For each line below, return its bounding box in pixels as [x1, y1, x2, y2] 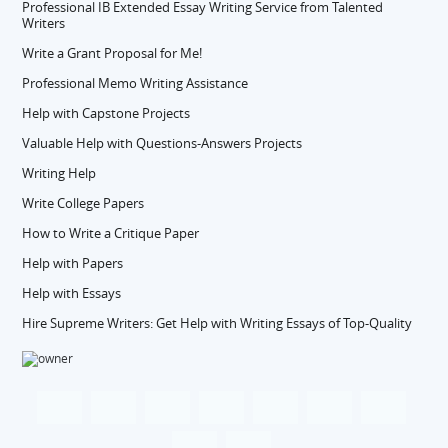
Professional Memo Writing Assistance [22, 74, 249, 92]
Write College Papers [22, 194, 145, 212]
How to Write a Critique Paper [22, 224, 200, 242]
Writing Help [22, 164, 97, 182]
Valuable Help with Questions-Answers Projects [22, 134, 303, 152]
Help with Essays [22, 284, 122, 302]
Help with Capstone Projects [22, 104, 191, 122]
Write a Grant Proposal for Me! [22, 44, 203, 62]
